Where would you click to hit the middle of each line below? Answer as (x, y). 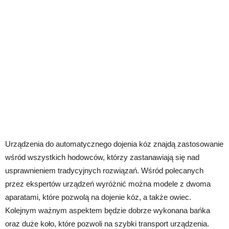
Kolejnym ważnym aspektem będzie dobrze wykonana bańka (108, 210)
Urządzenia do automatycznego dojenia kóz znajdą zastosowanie (114, 144)
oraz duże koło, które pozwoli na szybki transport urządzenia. (107, 223)
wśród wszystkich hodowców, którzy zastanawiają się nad (102, 157)
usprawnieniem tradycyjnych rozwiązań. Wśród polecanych (104, 170)
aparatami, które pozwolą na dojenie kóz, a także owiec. (98, 197)
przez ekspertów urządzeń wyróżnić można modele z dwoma (108, 184)
